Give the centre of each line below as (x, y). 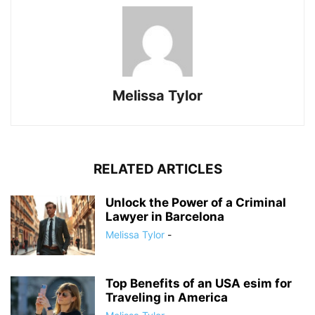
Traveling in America (167, 298)
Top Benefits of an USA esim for (199, 284)
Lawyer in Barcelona (165, 217)
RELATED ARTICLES (157, 169)
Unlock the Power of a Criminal (196, 203)
